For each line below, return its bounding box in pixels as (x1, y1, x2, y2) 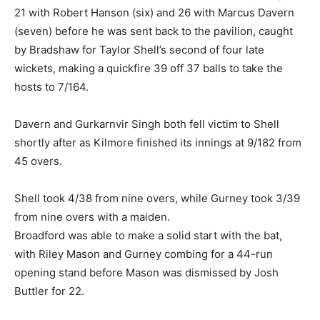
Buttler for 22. (14, 284, 84, 298)
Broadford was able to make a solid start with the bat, (14, 229, 282, 242)
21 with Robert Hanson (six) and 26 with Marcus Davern (14, 6, 294, 19)
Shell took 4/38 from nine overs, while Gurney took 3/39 (14, 191, 300, 205)
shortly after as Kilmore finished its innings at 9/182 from (14, 136, 301, 149)
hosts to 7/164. (14, 80, 89, 94)
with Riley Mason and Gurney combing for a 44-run (14, 247, 273, 261)
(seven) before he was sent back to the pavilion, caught (14, 24, 293, 38)
